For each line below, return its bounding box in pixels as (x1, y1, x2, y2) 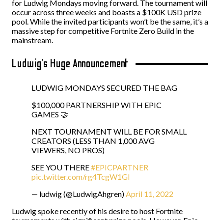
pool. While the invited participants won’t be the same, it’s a (12, 17, 208, 26)
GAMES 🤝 (31, 110, 68, 119)
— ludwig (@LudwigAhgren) (31, 189, 126, 198)
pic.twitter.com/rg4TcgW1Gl (31, 172, 130, 181)
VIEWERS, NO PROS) (31, 145, 105, 155)
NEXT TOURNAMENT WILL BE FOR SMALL (31, 127, 187, 136)
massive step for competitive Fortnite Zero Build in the (12, 26, 194, 35)
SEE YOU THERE (31, 163, 91, 172)
